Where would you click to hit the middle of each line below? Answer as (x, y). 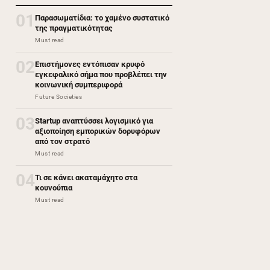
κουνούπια (54, 188)
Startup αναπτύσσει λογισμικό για (94, 121)
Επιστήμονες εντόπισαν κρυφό (90, 64)
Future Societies (58, 97)
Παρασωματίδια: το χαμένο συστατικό (102, 18)
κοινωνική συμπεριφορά (79, 85)
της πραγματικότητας (74, 28)
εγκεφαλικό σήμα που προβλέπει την (101, 75)
